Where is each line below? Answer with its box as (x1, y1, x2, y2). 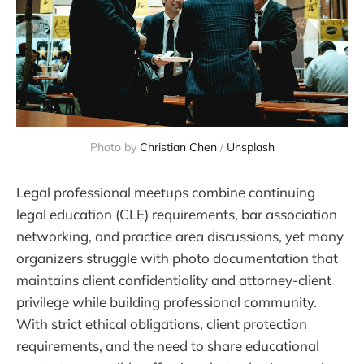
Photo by (89, 140, 140, 154)
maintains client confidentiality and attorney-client (16, 271, 331, 288)
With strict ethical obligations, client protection (16, 315, 307, 332)
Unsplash (226, 140, 275, 154)
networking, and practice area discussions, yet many (16, 227, 344, 245)
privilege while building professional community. (16, 293, 317, 310)
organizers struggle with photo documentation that (16, 249, 338, 266)
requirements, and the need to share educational (16, 337, 319, 354)
